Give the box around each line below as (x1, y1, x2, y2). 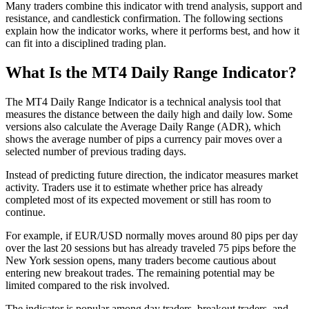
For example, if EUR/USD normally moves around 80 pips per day (6, 229, 298, 241)
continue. (6, 206, 46, 218)
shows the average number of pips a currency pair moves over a (6, 132, 282, 145)
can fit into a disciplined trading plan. (6, 37, 166, 49)
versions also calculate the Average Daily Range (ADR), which (6, 120, 281, 132)
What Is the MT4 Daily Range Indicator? (6, 63, 297, 81)
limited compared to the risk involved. (6, 279, 170, 291)
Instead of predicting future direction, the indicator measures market (6, 168, 298, 181)
